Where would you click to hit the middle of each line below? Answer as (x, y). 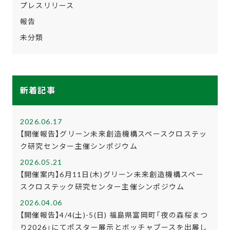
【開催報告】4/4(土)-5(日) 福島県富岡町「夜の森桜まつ (114, 215)
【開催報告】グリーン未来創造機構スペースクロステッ (113, 133)
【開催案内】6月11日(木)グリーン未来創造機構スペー (112, 174)
